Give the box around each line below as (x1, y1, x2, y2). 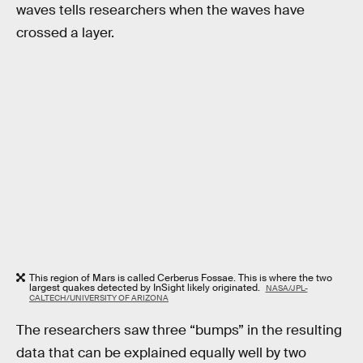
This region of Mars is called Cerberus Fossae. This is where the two (29, 271, 332, 284)
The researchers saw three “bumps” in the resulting (16, 322, 342, 340)
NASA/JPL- (265, 282, 308, 293)
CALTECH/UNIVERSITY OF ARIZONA (29, 292, 169, 303)
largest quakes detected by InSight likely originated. (29, 280, 263, 294)
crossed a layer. (16, 23, 114, 41)
